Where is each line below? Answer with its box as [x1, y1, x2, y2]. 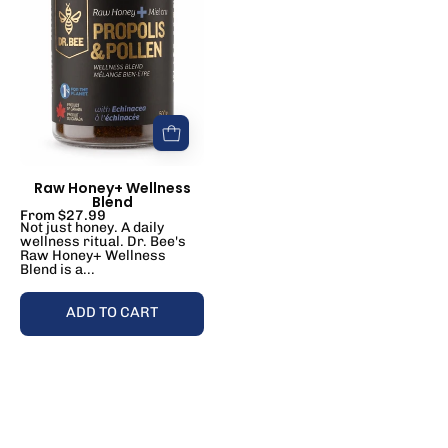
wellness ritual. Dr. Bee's [20, 233, 186, 251]
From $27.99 [20, 207, 106, 225]
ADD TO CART [66, 303, 158, 322]
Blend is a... [20, 261, 95, 279]
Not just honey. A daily [20, 219, 164, 237]
